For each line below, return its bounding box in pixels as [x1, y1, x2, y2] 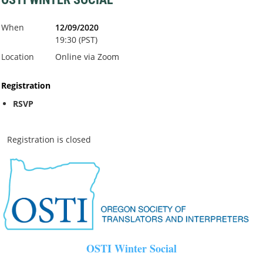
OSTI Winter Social [86, 240, 177, 256]
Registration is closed [7, 134, 91, 146]
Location [1, 51, 34, 63]
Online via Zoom [55, 51, 119, 63]
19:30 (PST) [55, 34, 97, 46]
